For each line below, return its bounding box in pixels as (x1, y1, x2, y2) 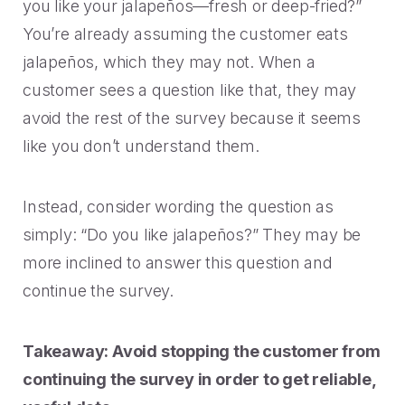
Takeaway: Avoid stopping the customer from (23, 342, 381, 361)
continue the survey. (23, 281, 174, 300)
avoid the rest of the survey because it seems (23, 108, 361, 127)
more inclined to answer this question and (23, 253, 333, 272)
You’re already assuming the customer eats (23, 24, 348, 43)
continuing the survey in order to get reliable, (23, 370, 376, 389)
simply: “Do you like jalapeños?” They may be (23, 225, 362, 244)
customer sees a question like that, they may (23, 80, 357, 99)
